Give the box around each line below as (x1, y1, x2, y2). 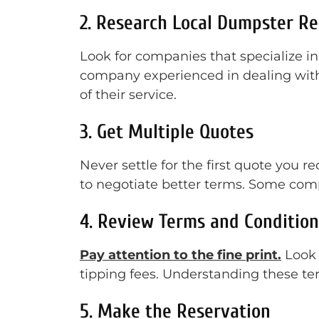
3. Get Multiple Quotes (80, 120, 253, 143)
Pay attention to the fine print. (80, 247, 281, 263)
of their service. (80, 87, 177, 103)
